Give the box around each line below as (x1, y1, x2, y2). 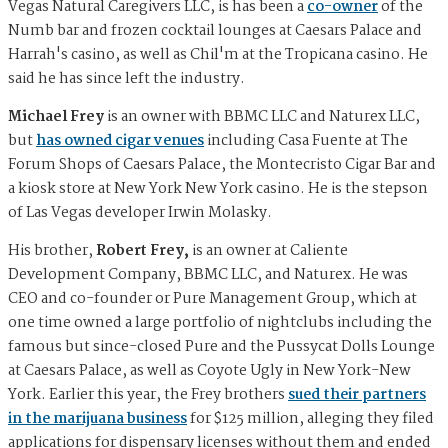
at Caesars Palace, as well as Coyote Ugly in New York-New (8, 358, 411, 383)
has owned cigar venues (36, 128, 204, 153)
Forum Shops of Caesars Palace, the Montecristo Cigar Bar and (8, 152, 436, 177)
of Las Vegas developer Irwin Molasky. (8, 200, 272, 225)
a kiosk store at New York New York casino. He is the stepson (8, 176, 428, 201)
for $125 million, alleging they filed (187, 406, 434, 431)
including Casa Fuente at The (204, 128, 408, 153)
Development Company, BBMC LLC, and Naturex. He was (8, 262, 408, 287)
